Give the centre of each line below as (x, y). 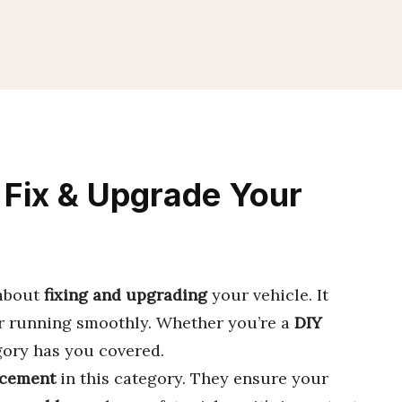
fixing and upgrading (126, 295)
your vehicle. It (268, 295)
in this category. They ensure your (192, 378)
